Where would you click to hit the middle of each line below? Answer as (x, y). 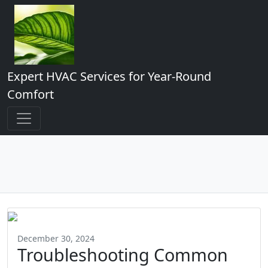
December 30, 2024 (56, 238)
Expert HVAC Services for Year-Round (109, 76)
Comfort (31, 94)
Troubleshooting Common (123, 255)
